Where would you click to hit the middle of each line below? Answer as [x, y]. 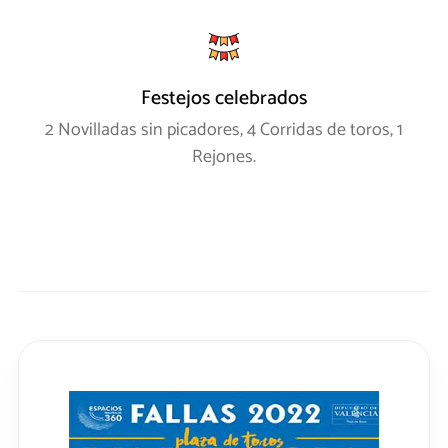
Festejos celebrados [224, 99]
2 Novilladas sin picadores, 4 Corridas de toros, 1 [224, 130]
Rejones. [224, 157]
